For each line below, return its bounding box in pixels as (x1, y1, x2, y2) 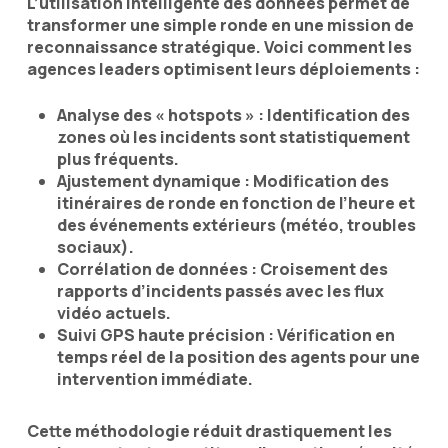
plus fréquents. (56, 147, 179, 170)
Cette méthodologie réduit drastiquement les (26, 419, 392, 442)
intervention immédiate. (56, 367, 253, 390)
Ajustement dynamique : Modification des (56, 169, 389, 192)
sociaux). (56, 235, 134, 258)
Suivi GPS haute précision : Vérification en (56, 323, 395, 346)
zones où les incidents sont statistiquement (56, 125, 410, 148)
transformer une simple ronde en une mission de (26, 13, 414, 36)
